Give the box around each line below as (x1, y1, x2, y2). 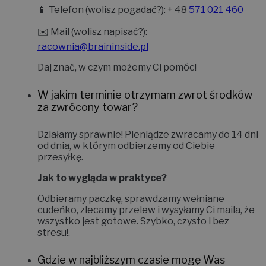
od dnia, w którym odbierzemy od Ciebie (37, 151, 215, 163)
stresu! (37, 237, 68, 249)
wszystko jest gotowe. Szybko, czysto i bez (37, 226, 229, 238)
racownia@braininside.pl (37, 52, 148, 64)
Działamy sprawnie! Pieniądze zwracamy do (37, 140, 232, 151)
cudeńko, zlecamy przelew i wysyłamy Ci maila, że (37, 215, 255, 227)
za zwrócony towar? (37, 112, 138, 125)
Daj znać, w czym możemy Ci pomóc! (37, 72, 197, 84)
